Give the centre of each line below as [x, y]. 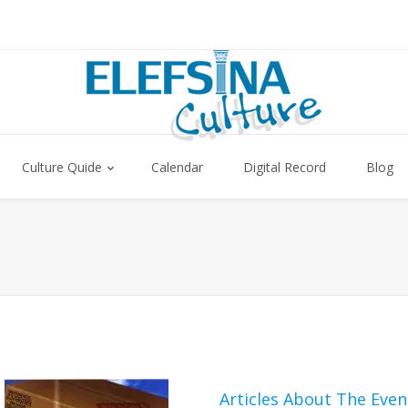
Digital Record [285, 167]
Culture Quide [62, 167]
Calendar [177, 167]
